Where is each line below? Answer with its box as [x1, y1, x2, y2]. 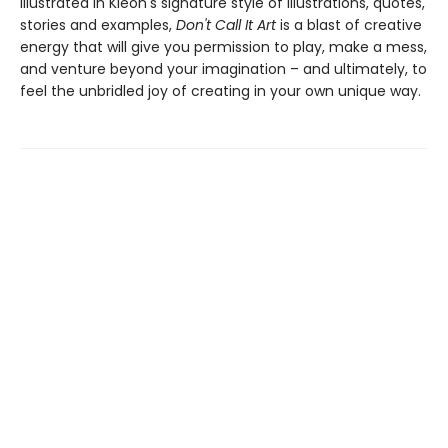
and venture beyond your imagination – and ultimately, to [20, 59, 427, 80]
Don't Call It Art [176, 15, 276, 36]
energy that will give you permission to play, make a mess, [20, 37, 427, 58]
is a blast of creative [276, 15, 422, 36]
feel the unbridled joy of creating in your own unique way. [20, 81, 421, 102]
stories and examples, [20, 15, 176, 36]
